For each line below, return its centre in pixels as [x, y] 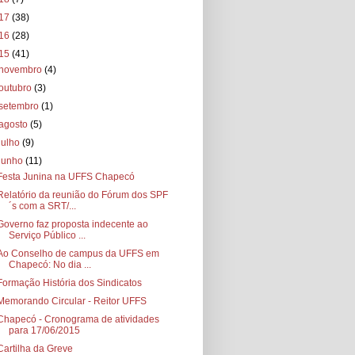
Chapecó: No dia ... [50, 264]
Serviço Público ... [47, 235]
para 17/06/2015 [44, 330]
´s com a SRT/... [42, 206]
